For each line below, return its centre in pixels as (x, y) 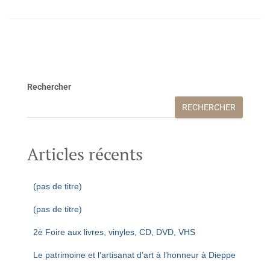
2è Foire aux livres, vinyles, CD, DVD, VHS (114, 232)
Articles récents (85, 154)
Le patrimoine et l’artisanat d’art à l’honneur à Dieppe (134, 255)
